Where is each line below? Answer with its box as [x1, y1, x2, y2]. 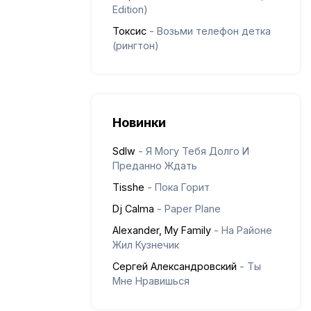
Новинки [112, 115, 166, 130]
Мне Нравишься [112, 275, 190, 287]
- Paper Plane [157, 203, 221, 215]
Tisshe [112, 181, 144, 193]
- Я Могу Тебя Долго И [138, 145, 249, 157]
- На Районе [214, 224, 272, 236]
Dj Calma [112, 203, 154, 215]
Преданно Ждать [112, 160, 197, 171]
